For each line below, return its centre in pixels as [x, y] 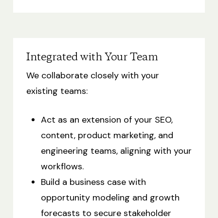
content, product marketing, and [107, 135]
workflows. [62, 166]
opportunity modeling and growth [110, 197]
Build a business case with [93, 182]
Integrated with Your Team [92, 57]
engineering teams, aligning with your [116, 151]
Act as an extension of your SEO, [107, 119]
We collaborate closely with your [92, 75]
